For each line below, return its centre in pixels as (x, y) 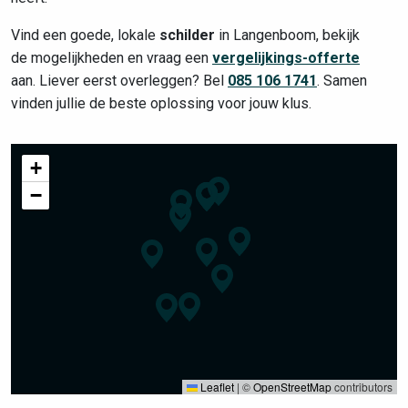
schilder (187, 35)
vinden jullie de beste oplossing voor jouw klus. (161, 103)
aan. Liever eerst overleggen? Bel (119, 81)
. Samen (342, 81)
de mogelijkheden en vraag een (112, 58)
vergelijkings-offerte (286, 58)
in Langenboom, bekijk (287, 35)
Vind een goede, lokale (85, 35)
